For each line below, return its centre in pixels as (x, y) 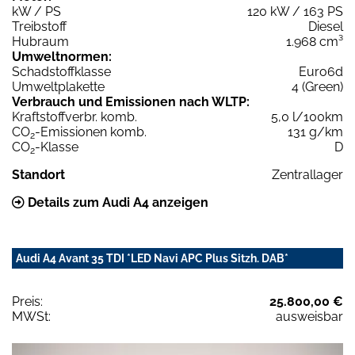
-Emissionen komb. (91, 132)
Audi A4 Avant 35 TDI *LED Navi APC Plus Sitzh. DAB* (152, 258)
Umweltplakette (58, 86)
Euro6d (321, 71)
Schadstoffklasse (61, 71)
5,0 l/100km (307, 116)
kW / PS (36, 11)
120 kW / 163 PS (295, 11)
